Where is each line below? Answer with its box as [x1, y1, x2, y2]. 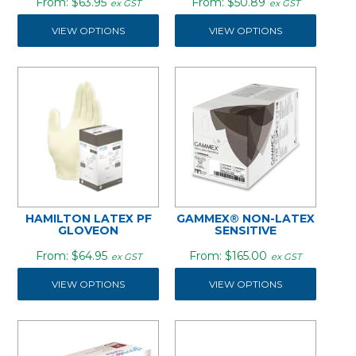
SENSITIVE [214, 223, 277, 238]
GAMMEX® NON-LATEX [176, 211, 315, 226]
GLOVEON [58, 223, 119, 238]
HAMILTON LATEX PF [25, 211, 152, 226]
